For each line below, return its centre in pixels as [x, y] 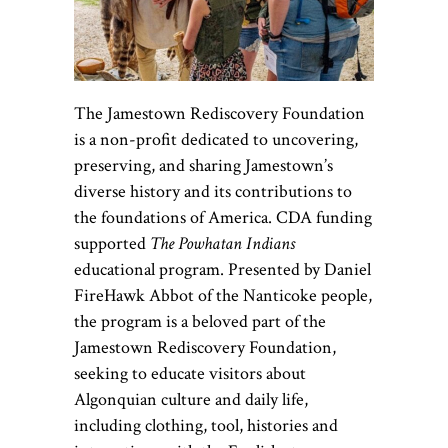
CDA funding [324, 218]
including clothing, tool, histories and [206, 426]
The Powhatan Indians [222, 244]
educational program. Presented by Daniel [222, 270]
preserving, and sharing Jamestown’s [203, 166]
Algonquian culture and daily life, [191, 400]
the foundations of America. [175, 218]
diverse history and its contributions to [213, 192]
